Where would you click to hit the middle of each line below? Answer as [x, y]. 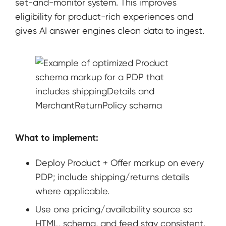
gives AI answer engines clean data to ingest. [110, 31]
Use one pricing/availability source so [114, 209]
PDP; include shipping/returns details [112, 177]
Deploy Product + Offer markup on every [120, 163]
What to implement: [57, 138]
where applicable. [72, 191]
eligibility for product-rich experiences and [104, 17]
